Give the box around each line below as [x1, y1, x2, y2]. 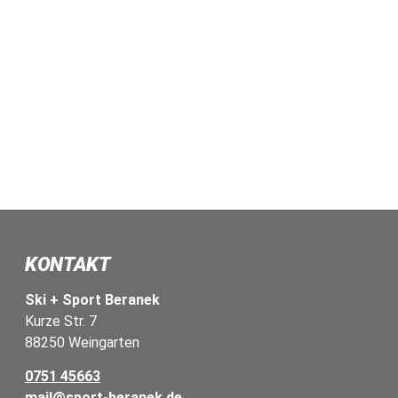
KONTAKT [25, 253, 110, 276]
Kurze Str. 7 [25, 313, 97, 330]
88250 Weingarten [25, 334, 139, 352]
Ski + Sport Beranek [25, 291, 160, 309]
